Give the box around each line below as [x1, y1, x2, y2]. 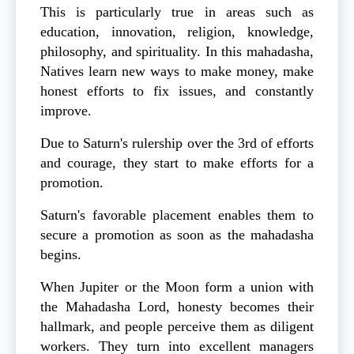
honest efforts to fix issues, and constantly [40, 83, 314, 100]
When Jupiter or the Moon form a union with [40, 279, 314, 296]
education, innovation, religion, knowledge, [40, 24, 314, 40]
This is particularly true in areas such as [40, 4, 314, 21]
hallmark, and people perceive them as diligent [40, 318, 314, 335]
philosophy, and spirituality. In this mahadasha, [40, 43, 314, 60]
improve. [40, 103, 92, 119]
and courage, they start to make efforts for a [40, 155, 314, 171]
